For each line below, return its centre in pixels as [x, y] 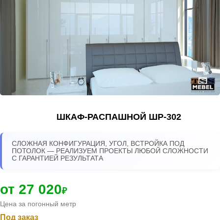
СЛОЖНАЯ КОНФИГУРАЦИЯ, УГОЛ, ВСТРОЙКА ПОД [98, 143]
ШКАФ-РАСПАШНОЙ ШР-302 [119, 117]
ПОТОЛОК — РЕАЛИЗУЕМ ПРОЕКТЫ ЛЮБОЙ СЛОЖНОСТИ [110, 151]
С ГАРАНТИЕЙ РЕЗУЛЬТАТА [57, 158]
